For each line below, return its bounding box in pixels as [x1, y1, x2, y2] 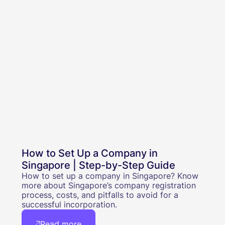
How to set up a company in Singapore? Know [21, 171, 198, 181]
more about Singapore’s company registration [21, 180, 196, 191]
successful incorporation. [21, 199, 117, 210]
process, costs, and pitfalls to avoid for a [21, 190, 178, 200]
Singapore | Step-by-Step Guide [21, 159, 175, 172]
